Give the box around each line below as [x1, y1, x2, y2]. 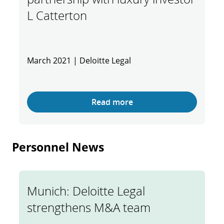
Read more [91, 96, 133, 107]
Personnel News [12, 139, 104, 155]
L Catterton [27, 7, 87, 23]
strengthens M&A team [27, 199, 150, 215]
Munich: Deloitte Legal [27, 182, 145, 199]
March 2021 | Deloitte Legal [27, 55, 135, 66]
